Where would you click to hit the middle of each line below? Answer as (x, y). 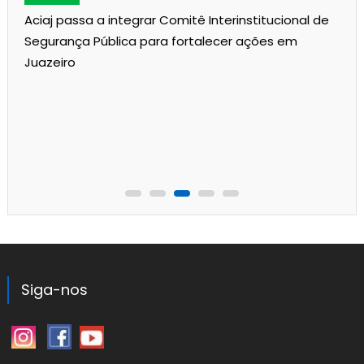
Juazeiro (50, 63)
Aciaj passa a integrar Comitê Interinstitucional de (177, 20)
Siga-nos (54, 290)
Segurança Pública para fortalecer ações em (161, 41)
